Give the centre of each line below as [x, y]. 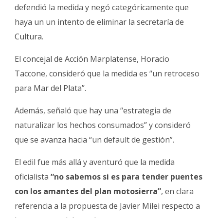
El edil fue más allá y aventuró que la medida [95, 162]
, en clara [177, 191]
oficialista [33, 177]
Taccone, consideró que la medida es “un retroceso [107, 74]
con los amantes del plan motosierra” [88, 191]
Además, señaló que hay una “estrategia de [93, 111]
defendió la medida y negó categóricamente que [102, 8]
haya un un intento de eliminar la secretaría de [99, 22]
